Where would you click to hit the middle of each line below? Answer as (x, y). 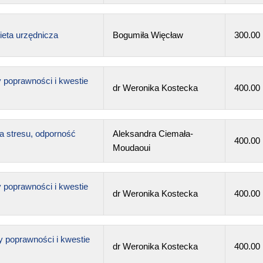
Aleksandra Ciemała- (153, 133)
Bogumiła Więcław (148, 35)
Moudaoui (131, 147)
